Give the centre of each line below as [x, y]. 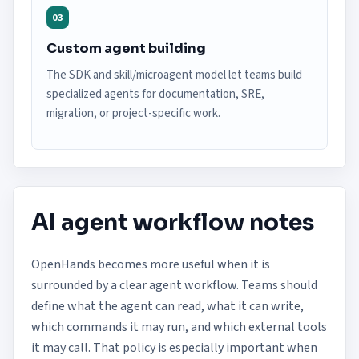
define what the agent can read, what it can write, [167, 306]
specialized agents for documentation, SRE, [155, 94]
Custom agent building [126, 48]
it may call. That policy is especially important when [174, 348]
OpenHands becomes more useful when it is [151, 264]
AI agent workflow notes [173, 222]
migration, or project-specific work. [133, 113]
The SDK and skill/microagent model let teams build [174, 75]
